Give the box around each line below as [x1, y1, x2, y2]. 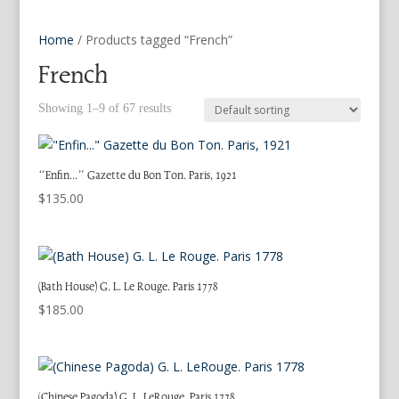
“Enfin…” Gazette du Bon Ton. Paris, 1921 [37, 168, 237, 183]
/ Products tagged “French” [73, 31, 232, 48]
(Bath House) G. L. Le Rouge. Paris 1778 [37, 279, 218, 294]
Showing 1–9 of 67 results [37, 102, 171, 115]
